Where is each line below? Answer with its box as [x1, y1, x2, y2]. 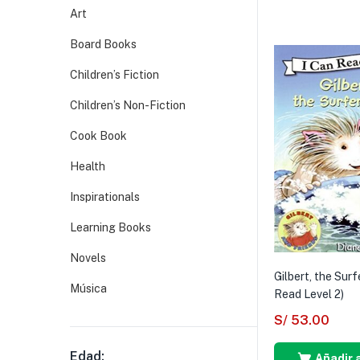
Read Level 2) [274, 288, 344, 301]
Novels [70, 251, 106, 264]
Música [70, 281, 107, 295]
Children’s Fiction [70, 67, 159, 81]
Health [70, 159, 105, 173]
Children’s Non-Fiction [70, 98, 186, 112]
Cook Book [70, 129, 127, 142]
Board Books [70, 37, 137, 51]
